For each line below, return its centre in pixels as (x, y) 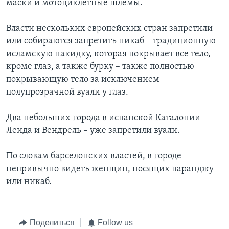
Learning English (39, 18)
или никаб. (29, 181)
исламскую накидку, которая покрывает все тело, (108, 54)
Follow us (115, 222)
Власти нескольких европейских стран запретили (109, 28)
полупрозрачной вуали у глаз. (67, 92)
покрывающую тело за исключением (83, 79)
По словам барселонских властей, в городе (94, 156)
